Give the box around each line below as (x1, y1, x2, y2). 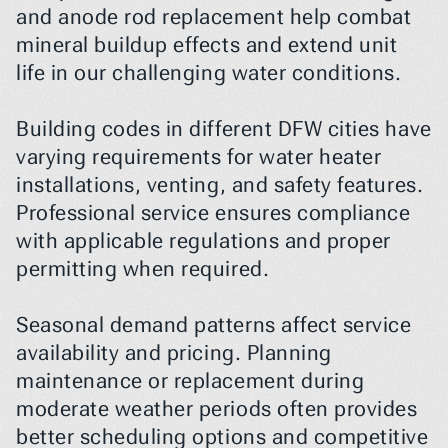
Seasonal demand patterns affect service (16, 313, 412, 337)
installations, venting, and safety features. (16, 173, 424, 197)
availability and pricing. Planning (16, 341, 332, 365)
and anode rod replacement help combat (16, 5, 412, 29)
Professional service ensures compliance (16, 201, 411, 225)
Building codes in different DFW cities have (16, 117, 432, 141)
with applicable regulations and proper (16, 229, 391, 253)
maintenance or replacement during (16, 369, 365, 393)
